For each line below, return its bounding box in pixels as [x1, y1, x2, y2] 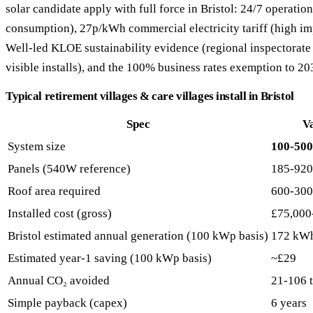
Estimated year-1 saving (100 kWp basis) [8, 252, 212, 265]
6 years [271, 296, 307, 310]
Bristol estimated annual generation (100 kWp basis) [8, 229, 268, 243]
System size [8, 140, 66, 154]
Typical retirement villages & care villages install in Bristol [6, 89, 294, 103]
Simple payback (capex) [8, 296, 127, 310]
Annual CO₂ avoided [8, 274, 110, 288]
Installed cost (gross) [8, 207, 112, 221]
